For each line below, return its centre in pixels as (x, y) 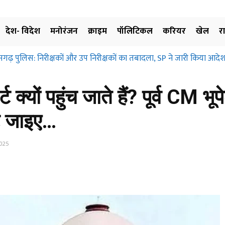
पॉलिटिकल (135, 31)
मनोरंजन (64, 31)
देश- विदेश (23, 31)
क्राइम (97, 31)
